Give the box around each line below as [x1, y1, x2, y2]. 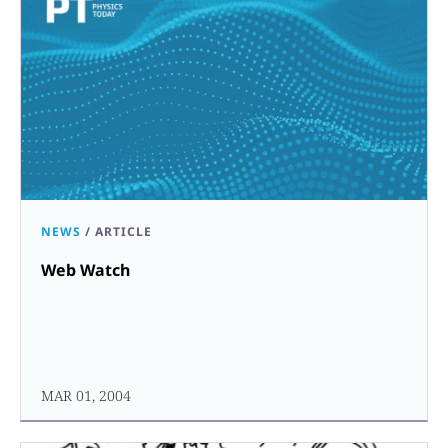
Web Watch [41, 258, 130, 281]
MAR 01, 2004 [41, 385, 131, 405]
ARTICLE [95, 222, 152, 240]
